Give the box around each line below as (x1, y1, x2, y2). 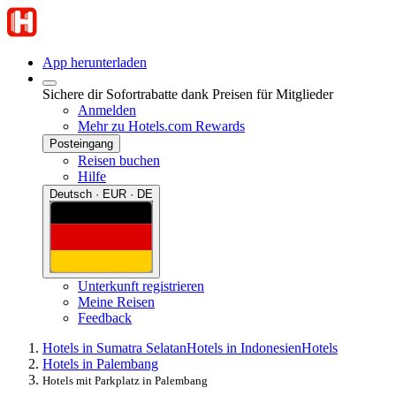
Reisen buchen (78, 153, 160, 168)
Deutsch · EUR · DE (49, 187, 153, 201)
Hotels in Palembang (42, 355, 158, 371)
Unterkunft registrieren (78, 278, 204, 293)
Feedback (78, 309, 132, 325)
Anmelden (78, 103, 136, 118)
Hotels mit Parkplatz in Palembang (42, 373, 208, 387)
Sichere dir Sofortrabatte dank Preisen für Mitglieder (42, 87, 333, 102)
